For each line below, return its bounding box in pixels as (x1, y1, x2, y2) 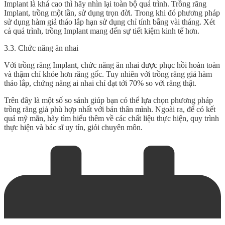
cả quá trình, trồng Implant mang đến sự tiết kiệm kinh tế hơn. (4, 26, 199, 35)
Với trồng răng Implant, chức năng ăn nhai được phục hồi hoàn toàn (4, 60, 220, 69)
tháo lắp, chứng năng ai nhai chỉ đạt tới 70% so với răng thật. (4, 78, 196, 87)
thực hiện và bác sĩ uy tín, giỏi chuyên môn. (4, 123, 143, 132)
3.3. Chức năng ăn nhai (4, 43, 78, 52)
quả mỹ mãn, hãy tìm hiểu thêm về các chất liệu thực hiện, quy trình (4, 114, 219, 123)
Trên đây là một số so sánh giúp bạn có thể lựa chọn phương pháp (4, 95, 213, 104)
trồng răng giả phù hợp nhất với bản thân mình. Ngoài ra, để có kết (4, 104, 215, 114)
